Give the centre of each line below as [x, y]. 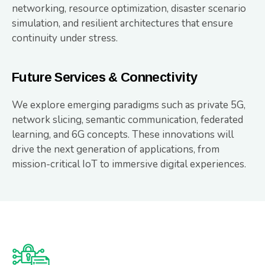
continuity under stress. [65, 38]
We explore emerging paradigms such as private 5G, [129, 105]
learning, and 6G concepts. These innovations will [123, 134]
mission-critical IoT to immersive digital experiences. [129, 164]
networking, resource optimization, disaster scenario [129, 8]
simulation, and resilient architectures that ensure [122, 23]
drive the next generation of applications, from [116, 149]
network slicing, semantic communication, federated [127, 119]
